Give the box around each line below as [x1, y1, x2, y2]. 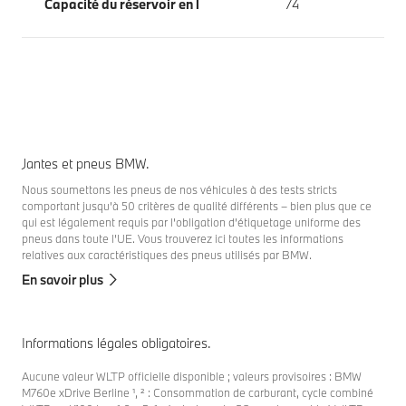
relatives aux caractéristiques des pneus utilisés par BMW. [22, 246, 312, 262]
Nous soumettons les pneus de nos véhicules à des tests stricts [22, 181, 337, 197]
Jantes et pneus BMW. [22, 154, 150, 172]
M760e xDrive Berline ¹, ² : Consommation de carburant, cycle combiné [22, 384, 373, 400]
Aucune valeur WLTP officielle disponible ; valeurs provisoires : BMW [22, 368, 362, 383]
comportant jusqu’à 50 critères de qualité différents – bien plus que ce [22, 198, 372, 213]
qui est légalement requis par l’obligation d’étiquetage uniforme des [22, 214, 361, 229]
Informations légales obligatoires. [22, 333, 211, 352]
